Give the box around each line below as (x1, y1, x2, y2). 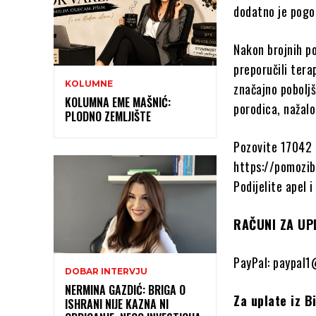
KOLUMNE (65, 78, 113, 90)
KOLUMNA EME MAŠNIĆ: (65, 94, 171, 111)
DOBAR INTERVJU (65, 266, 147, 277)
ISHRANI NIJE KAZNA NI (65, 296, 169, 313)
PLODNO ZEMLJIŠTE (65, 108, 151, 126)
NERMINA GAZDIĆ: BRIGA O (65, 281, 186, 299)
